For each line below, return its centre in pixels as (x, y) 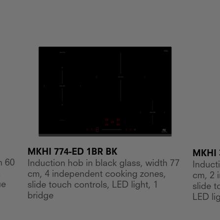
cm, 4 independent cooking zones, (96, 175)
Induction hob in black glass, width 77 (103, 164)
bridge (40, 196)
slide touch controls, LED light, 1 (93, 185)
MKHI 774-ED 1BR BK (72, 152)
